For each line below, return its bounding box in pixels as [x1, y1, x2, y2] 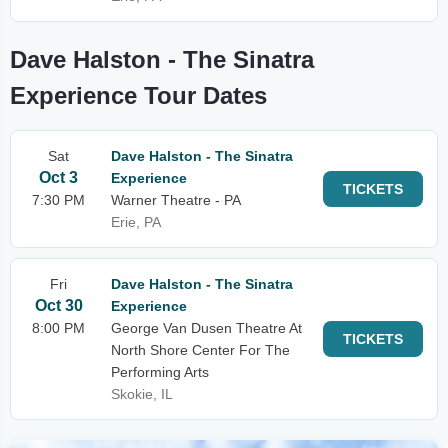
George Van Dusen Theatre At [111, 320, 302, 336]
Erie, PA [111, 214, 161, 230]
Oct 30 [34, 297, 83, 314]
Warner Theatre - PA [111, 192, 241, 208]
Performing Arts [111, 364, 209, 380]
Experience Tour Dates [10, 82, 267, 109]
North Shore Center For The [111, 342, 290, 358]
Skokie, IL [111, 386, 173, 402]
